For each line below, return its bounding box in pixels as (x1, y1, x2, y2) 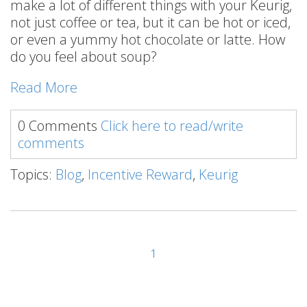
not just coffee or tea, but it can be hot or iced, (10, 13, 291, 32)
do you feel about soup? (10, 47, 157, 66)
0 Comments (18, 116, 101, 135)
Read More (10, 78, 77, 97)
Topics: (10, 165, 56, 184)
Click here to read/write (101, 116, 243, 135)
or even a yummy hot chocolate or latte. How (10, 30, 285, 49)
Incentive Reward (88, 165, 193, 184)
